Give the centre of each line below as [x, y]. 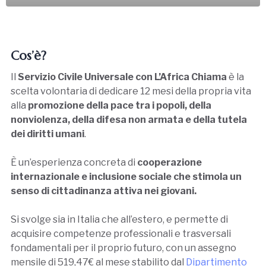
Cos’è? [28, 56]
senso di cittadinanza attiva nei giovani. [104, 191]
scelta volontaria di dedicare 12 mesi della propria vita [131, 91]
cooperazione [170, 162]
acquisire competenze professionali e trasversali [121, 233]
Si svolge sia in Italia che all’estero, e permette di [119, 219]
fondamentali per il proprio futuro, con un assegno [123, 248]
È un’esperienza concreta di [74, 162]
